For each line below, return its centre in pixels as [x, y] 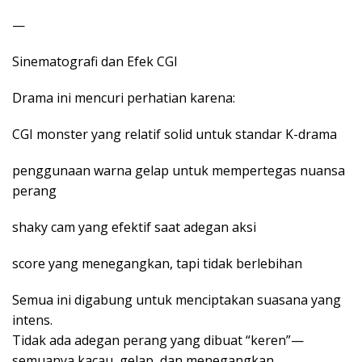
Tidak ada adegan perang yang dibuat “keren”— [158, 341]
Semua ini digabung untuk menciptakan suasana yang [177, 300]
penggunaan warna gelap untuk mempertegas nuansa [179, 171]
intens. [32, 320]
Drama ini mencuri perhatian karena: [124, 98]
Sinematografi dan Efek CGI [95, 62]
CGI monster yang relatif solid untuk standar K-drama [175, 135]
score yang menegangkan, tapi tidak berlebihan [157, 264]
